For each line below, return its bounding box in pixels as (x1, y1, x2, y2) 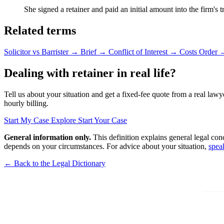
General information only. (4, 132, 91, 141)
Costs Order (179, 47, 219, 56)
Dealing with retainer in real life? (4, 66, 176, 80)
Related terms (4, 24, 76, 37)
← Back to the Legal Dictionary (4, 158, 105, 167)
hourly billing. (4, 98, 48, 107)
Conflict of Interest (108, 47, 169, 56)
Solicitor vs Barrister (4, 47, 70, 56)
